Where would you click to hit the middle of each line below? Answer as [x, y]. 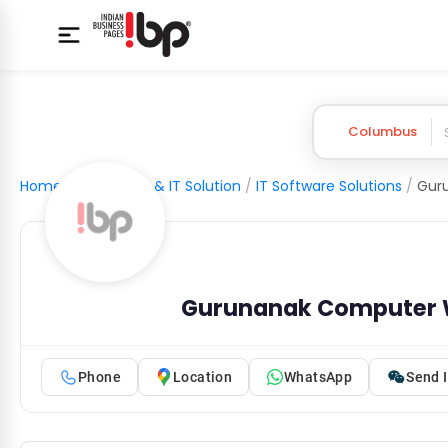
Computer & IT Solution [159, 186]
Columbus [382, 131]
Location [202, 376]
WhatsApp [318, 376]
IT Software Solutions [329, 186]
